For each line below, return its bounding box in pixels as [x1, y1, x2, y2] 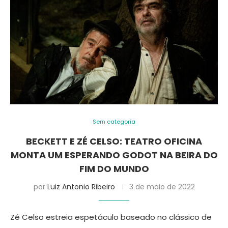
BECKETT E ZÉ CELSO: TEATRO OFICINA [26, 135, 202, 148]
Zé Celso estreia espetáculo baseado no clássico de [10, 212, 212, 222]
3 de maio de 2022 [129, 182, 195, 192]
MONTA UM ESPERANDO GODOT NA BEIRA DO [10, 149, 218, 161]
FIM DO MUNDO [79, 162, 149, 175]
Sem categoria [93, 118, 135, 126]
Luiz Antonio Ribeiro [47, 182, 115, 192]
